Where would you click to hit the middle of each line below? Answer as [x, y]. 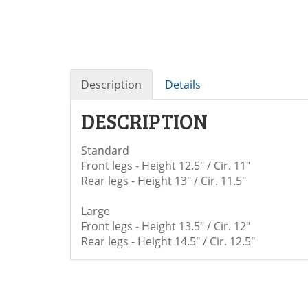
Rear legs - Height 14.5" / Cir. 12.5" [168, 242]
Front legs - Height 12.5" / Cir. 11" [166, 166]
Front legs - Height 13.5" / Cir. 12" [166, 227]
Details [183, 85]
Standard [105, 151]
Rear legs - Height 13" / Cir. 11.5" [164, 181]
